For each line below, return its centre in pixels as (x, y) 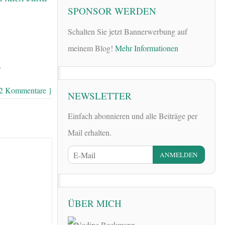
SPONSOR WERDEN (112, 11)
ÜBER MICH (95, 203)
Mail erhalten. (90, 132)
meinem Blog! (91, 48)
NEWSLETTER (100, 95)
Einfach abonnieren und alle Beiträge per (133, 116)
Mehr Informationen (147, 48)
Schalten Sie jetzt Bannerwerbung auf (128, 31)
